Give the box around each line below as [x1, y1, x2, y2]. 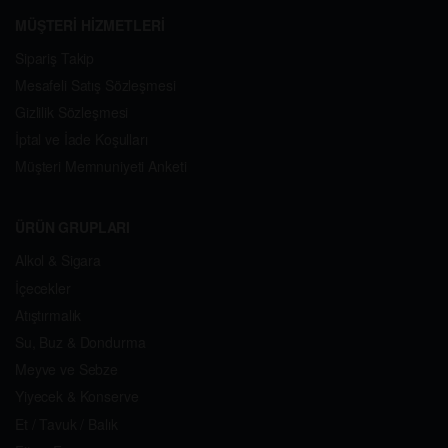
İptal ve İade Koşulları [15, 129, 148, 150]
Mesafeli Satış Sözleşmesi [15, 74, 176, 95]
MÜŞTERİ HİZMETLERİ [15, 14, 165, 35]
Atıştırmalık [15, 304, 82, 325]
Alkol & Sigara [15, 250, 102, 271]
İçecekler [15, 277, 71, 298]
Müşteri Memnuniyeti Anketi [15, 156, 187, 177]
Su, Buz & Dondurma [15, 332, 146, 353]
